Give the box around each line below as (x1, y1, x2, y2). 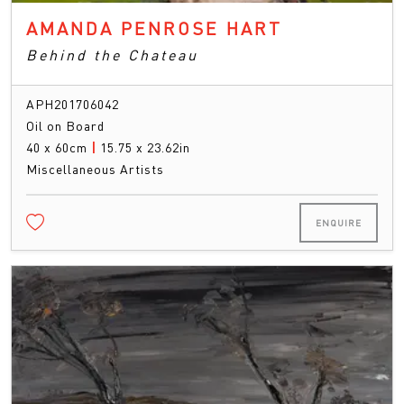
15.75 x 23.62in (100, 139, 190, 156)
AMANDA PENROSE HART (26, 16, 282, 41)
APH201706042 (26, 96, 119, 113)
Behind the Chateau (26, 45, 198, 65)
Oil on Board (26, 117, 105, 134)
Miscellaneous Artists (26, 161, 164, 178)
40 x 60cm (26, 139, 91, 156)
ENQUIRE (316, 217, 362, 229)
